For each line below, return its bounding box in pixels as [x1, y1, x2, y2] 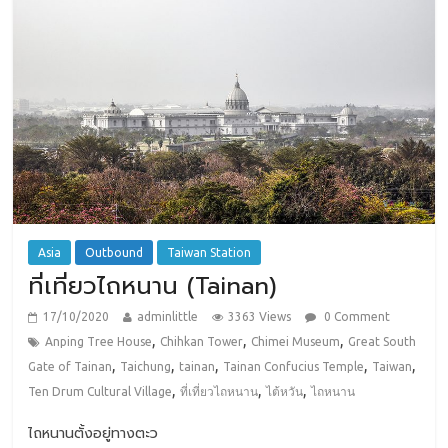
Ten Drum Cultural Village [28, 385, 173, 399]
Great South [348, 335, 417, 349]
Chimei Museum [251, 335, 341, 349]
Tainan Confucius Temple [223, 360, 365, 374]
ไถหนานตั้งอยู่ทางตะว [28, 423, 159, 445]
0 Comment [321, 310, 391, 324]
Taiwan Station [167, 246, 252, 260]
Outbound [85, 246, 144, 260]
